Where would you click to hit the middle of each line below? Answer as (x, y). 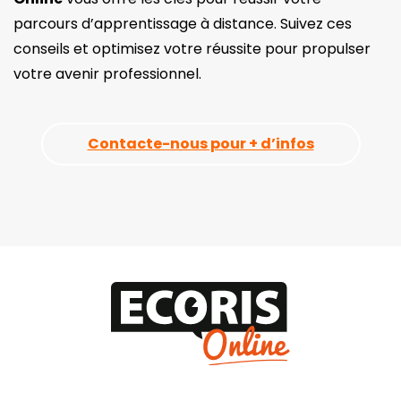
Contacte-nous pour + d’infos (200, 143)
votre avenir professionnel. (109, 73)
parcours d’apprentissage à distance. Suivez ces (183, 23)
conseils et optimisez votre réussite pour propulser (192, 48)
